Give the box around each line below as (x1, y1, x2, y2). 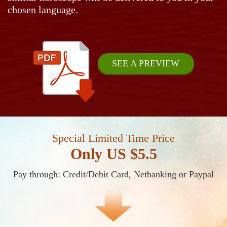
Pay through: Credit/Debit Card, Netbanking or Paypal (13, 169, 214, 180)
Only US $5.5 (70, 145, 157, 163)
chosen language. (8, 4, 78, 16)
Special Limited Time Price (52, 132, 175, 145)
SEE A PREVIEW (112, 58, 179, 68)
